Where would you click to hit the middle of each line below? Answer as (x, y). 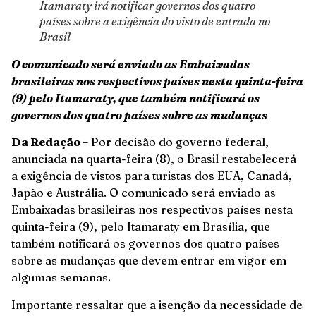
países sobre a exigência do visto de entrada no (155, 21)
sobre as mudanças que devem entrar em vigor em (149, 261)
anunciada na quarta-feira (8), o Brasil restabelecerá (154, 159)
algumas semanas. (65, 278)
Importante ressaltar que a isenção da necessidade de (157, 304)
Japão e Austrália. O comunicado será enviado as (144, 193)
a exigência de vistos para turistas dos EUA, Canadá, (152, 176)
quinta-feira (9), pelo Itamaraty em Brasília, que (141, 227)
